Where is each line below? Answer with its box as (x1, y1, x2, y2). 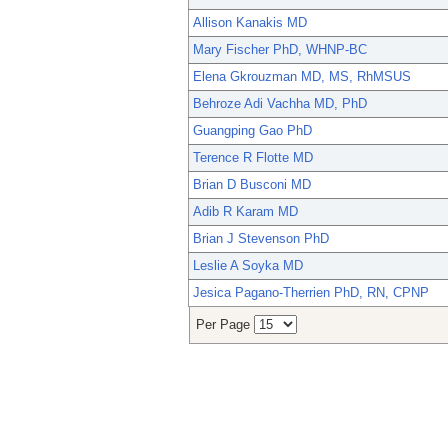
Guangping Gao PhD (193, 123, 312, 139)
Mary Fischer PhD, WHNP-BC (193, 42, 367, 58)
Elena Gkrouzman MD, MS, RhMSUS (193, 69, 411, 85)
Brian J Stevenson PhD (193, 231, 329, 247)
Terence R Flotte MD (193, 150, 313, 166)
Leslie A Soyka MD (193, 258, 303, 274)
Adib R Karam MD (193, 204, 298, 220)
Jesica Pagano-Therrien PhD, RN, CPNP (193, 285, 429, 301)
